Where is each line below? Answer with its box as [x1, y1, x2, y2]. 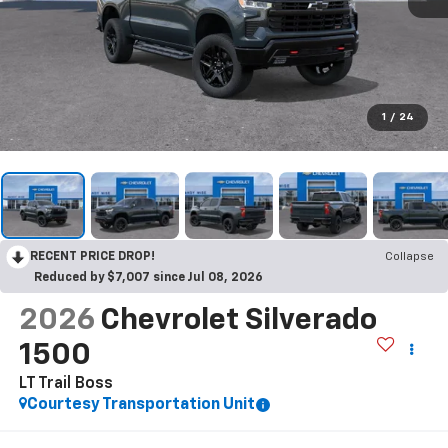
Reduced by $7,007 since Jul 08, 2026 [34, 272, 263, 285]
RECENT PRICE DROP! [30, 251, 155, 264]
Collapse [385, 251, 434, 264]
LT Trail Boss [18, 376, 113, 393]
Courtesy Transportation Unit [26, 397, 255, 414]
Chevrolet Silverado [99, 306, 377, 337]
